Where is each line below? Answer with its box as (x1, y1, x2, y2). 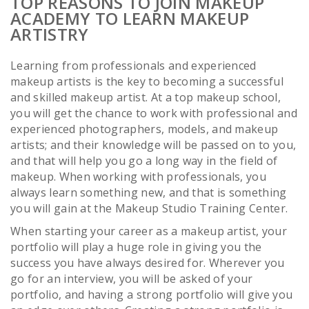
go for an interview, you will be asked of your (10, 270, 253, 286)
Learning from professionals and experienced (10, 57, 257, 73)
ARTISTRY (10, 22, 89, 46)
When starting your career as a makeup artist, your (10, 223, 288, 239)
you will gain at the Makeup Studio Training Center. (10, 200, 288, 216)
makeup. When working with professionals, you (10, 168, 267, 184)
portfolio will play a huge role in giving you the (10, 239, 262, 255)
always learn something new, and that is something (10, 184, 287, 200)
